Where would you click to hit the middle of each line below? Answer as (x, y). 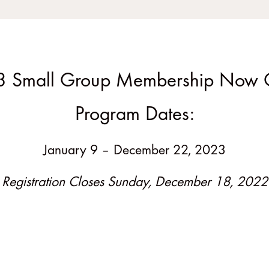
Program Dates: (134, 115)
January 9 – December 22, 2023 (134, 151)
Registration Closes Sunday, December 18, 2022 (134, 183)
